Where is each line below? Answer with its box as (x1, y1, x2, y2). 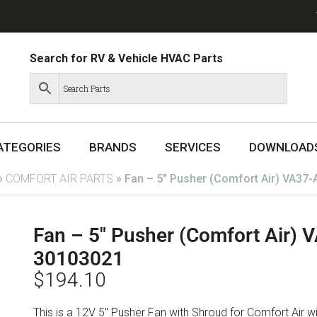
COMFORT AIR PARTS (6, 171, 113, 185)
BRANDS (89, 140, 137, 155)
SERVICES (165, 140, 221, 155)
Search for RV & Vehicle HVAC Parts (30, 51, 224, 65)
